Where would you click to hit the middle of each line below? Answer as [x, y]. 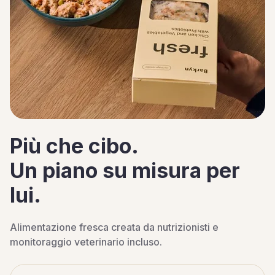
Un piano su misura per [125, 170]
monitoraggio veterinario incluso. [86, 242]
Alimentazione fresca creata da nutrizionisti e [114, 227]
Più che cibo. [74, 146]
